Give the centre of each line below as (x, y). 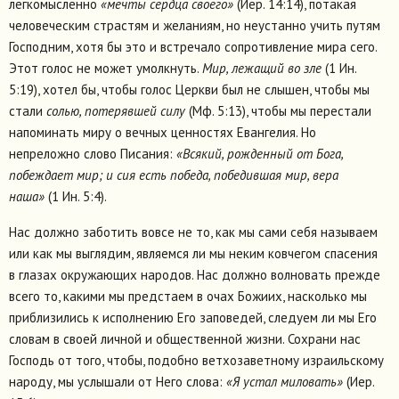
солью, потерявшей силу (116, 111)
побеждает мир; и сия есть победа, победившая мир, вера (174, 175)
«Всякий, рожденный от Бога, (260, 154)
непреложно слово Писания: (93, 154)
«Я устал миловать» (285, 382)
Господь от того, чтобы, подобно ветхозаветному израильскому (196, 361)
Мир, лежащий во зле (262, 69)
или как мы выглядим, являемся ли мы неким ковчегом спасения (193, 254)
